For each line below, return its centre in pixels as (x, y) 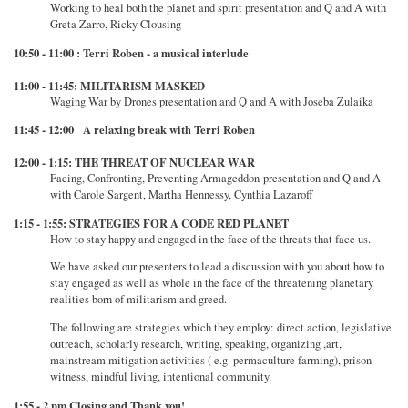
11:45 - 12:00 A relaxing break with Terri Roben (134, 130)
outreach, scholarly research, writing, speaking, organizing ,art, (196, 343)
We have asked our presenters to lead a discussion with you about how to (217, 267)
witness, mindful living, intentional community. (161, 376)
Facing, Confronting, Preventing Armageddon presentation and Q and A (215, 178)
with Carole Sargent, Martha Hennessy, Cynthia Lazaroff (182, 195)
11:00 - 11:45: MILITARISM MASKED (109, 85)
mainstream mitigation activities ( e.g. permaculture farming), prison (211, 360)
